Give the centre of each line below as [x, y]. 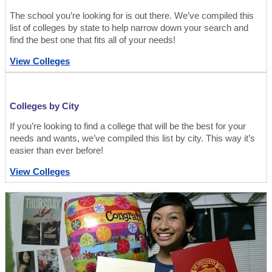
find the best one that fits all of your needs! [93, 40]
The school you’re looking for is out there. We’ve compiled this [132, 15]
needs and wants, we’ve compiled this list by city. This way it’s [133, 139]
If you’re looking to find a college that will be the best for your [128, 127]
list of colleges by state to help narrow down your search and [129, 28]
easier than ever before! [57, 151]
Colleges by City [45, 106]
